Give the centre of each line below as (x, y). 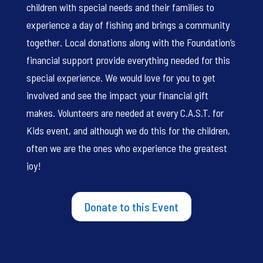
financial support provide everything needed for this (128, 60)
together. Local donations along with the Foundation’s (131, 42)
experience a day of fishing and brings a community (128, 24)
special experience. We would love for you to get (121, 77)
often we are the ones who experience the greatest (127, 148)
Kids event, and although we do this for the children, (128, 130)
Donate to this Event (131, 206)
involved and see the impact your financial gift (117, 95)
